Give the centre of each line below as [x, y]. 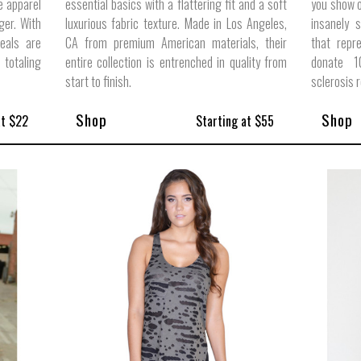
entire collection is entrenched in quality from [176, 62]
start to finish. [98, 82]
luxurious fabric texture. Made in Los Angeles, [176, 24]
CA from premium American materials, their [176, 43]
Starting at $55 [234, 121]
